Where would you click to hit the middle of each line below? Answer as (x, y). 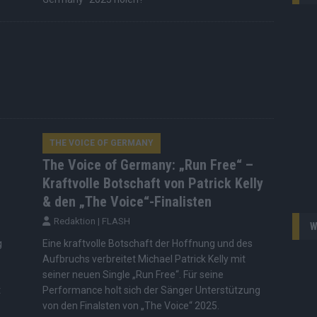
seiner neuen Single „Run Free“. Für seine (133, 275)
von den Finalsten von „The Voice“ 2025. (131, 306)
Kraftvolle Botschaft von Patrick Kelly (152, 184)
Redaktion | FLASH (92, 221)
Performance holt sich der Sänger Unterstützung (151, 290)
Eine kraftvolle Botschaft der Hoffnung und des (147, 244)
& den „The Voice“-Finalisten (127, 202)
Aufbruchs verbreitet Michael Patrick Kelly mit (144, 259)
